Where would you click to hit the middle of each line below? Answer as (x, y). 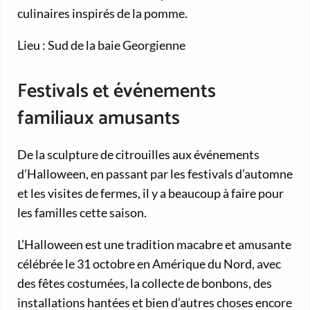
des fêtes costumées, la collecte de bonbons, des (145, 283)
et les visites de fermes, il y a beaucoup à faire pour (151, 193)
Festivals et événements (117, 92)
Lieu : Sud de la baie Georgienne (101, 45)
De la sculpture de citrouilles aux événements (138, 155)
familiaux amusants (99, 119)
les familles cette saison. (82, 213)
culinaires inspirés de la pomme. (102, 13)
